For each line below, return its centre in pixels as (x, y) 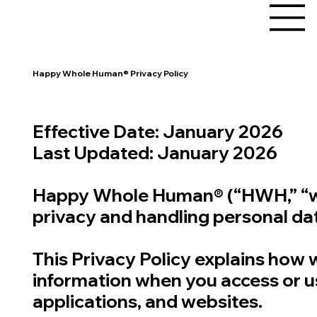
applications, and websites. (147, 301)
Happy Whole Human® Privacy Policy (110, 73)
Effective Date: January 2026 (157, 131)
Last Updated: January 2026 (155, 152)
